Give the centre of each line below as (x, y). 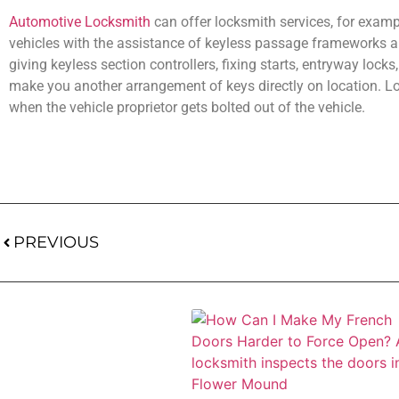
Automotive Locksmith (80, 22)
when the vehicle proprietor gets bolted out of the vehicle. (187, 108)
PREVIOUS (56, 242)
